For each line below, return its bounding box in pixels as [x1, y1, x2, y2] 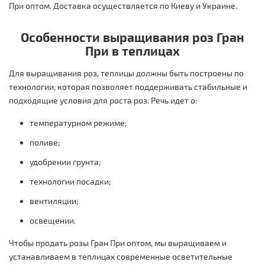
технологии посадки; [30, 176, 111, 186]
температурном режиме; [30, 117, 127, 128]
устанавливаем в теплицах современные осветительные [9, 251, 232, 261]
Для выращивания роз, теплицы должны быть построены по [9, 67, 244, 78]
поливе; [30, 137, 60, 147]
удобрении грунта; [30, 156, 101, 167]
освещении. [30, 215, 76, 225]
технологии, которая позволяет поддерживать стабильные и [9, 81, 247, 92]
